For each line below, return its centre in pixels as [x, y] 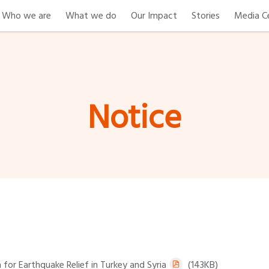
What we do [91, 16]
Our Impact [154, 16]
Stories [206, 16]
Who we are [26, 16]
